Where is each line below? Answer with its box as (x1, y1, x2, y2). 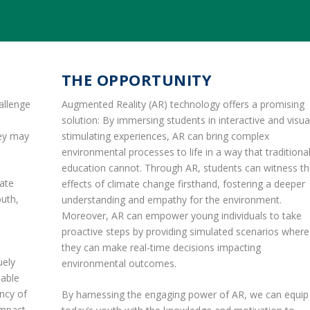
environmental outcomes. (61, 256, 176, 270)
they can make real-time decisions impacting (61, 240, 261, 254)
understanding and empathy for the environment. (61, 192, 282, 206)
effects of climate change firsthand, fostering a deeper (61, 176, 305, 190)
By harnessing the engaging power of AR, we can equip (61, 287, 309, 301)
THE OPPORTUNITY (61, 69, 212, 90)
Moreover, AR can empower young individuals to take (61, 208, 302, 222)
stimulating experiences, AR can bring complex (61, 129, 269, 143)
